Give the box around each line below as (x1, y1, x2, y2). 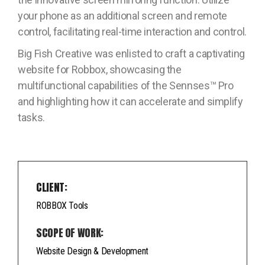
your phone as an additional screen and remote (18, 9, 227, 22)
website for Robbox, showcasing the (18, 63, 182, 76)
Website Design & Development (36, 245, 149, 257)
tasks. (18, 111, 45, 124)
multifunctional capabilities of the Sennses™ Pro (18, 79, 234, 92)
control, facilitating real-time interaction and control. (18, 25, 247, 38)
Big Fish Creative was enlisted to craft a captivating (18, 47, 245, 60)
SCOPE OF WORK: (36, 225, 104, 241)
